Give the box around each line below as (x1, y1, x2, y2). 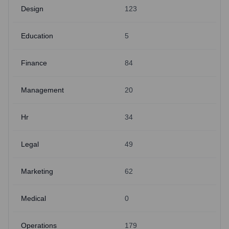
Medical (21, 194, 46, 202)
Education (21, 32, 53, 40)
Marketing (21, 167, 53, 175)
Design (21, 5, 43, 13)
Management (21, 86, 64, 94)
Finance (21, 59, 47, 67)
